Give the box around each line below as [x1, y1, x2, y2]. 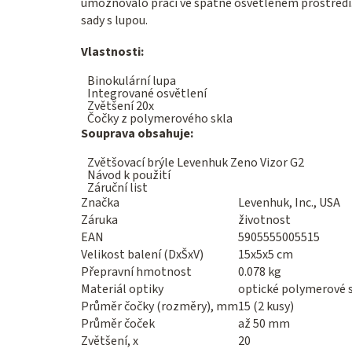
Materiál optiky [81, 280, 163, 299]
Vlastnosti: [81, 43, 144, 61]
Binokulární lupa [87, 72, 176, 90]
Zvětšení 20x [87, 97, 154, 115]
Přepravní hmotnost [81, 263, 192, 281]
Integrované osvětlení [87, 85, 207, 103]
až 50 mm [238, 315, 290, 333]
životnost [238, 211, 291, 229]
